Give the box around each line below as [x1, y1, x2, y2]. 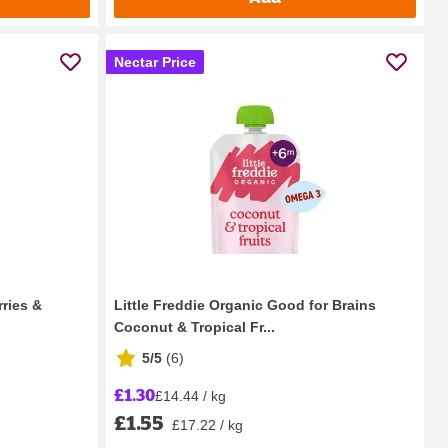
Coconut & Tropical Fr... [114, 319, 275, 336]
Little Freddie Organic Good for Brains [114, 297, 376, 314]
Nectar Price [114, 54, 196, 71]
